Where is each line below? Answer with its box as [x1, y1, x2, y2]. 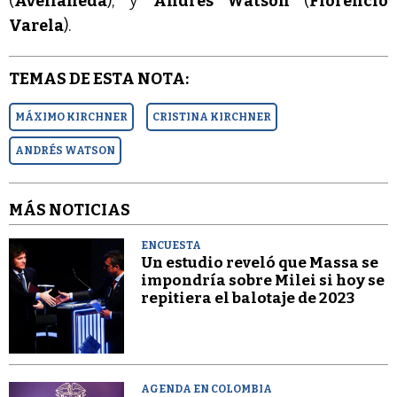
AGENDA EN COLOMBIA [141, 383, 273, 395]
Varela [9, 15, 64, 35]
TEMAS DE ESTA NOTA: [9, 68, 189, 89]
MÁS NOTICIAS [9, 199, 130, 220]
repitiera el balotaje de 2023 [141, 288, 355, 307]
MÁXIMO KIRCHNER [15, 110, 128, 123]
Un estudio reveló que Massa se [141, 253, 379, 272]
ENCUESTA [141, 238, 202, 252]
